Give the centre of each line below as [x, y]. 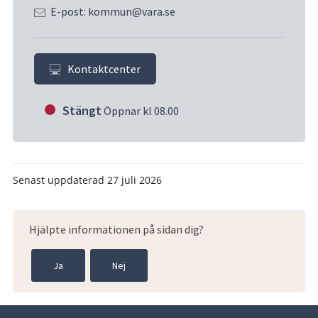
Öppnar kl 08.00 [141, 110]
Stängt [82, 110]
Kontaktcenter [104, 69]
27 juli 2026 [135, 180]
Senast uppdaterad [60, 180]
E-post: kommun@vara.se [113, 12]
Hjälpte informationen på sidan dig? [116, 229]
